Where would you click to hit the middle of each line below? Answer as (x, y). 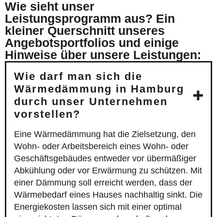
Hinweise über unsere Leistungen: (103, 55)
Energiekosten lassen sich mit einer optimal (98, 207)
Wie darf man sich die (78, 77)
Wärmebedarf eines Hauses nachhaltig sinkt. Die (108, 195)
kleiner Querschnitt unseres (85, 31)
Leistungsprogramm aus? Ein (90, 19)
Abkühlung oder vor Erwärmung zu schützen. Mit (108, 171)
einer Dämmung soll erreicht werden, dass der (103, 183)
